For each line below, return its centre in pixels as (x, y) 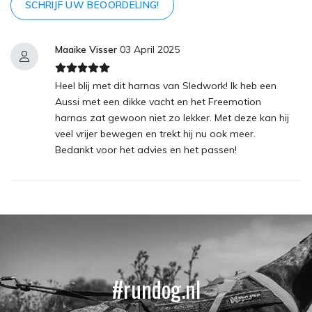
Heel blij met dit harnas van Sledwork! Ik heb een (166, 85)
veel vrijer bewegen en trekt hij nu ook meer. (155, 133)
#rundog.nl (156, 288)
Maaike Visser (86, 49)
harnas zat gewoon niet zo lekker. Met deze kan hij (172, 117)
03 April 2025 (148, 49)
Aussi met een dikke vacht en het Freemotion (158, 101)
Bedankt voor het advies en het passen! (146, 149)
